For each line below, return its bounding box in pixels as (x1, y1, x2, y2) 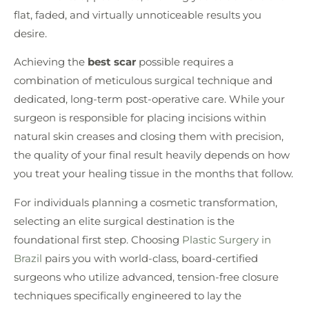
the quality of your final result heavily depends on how (14, 148, 290, 162)
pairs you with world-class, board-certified (42, 251, 258, 265)
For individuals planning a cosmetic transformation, (14, 195, 277, 209)
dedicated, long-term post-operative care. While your (14, 92, 285, 106)
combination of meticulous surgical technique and (14, 74, 272, 88)
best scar (88, 55, 136, 69)
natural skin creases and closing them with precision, (14, 130, 283, 143)
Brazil (14, 251, 42, 265)
